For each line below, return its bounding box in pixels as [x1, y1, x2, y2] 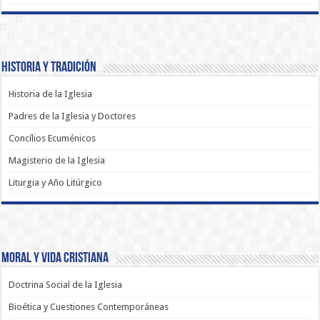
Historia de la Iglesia [9, 89, 93, 100]
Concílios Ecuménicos [9, 133, 96, 144]
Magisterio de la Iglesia [9, 155, 106, 166]
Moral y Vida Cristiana [1, 251, 109, 266]
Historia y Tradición [1, 61, 97, 76]
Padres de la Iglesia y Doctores [9, 111, 136, 122]
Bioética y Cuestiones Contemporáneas [9, 301, 169, 312]
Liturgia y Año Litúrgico [9, 177, 103, 189]
